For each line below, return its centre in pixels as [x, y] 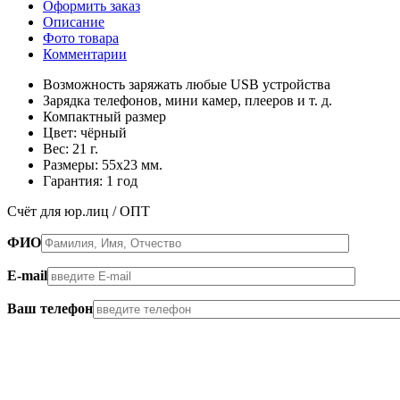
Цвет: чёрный [85, 132]
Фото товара [81, 37]
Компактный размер [104, 116]
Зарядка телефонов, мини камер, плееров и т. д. [187, 100]
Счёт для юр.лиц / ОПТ [79, 211]
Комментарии [85, 54]
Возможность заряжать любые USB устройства [187, 84]
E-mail [27, 275]
